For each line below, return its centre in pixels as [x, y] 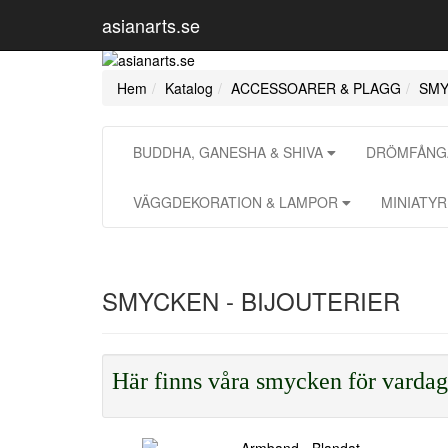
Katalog [189, 88]
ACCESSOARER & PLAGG [316, 88]
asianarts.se [151, 25]
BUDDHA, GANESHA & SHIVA [230, 152]
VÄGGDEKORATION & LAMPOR [237, 202]
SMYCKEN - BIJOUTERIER [251, 300]
